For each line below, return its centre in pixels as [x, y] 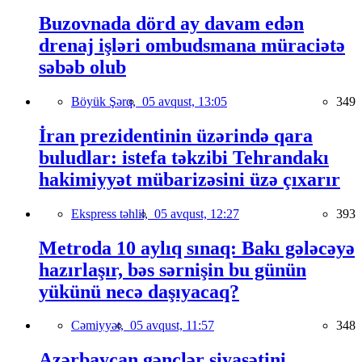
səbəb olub [82, 67]
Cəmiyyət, [101, 326]
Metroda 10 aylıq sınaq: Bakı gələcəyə [197, 248]
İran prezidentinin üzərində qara [176, 135]
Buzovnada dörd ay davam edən [171, 23]
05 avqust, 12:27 [197, 213]
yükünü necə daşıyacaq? [139, 291]
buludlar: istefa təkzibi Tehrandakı [184, 157]
